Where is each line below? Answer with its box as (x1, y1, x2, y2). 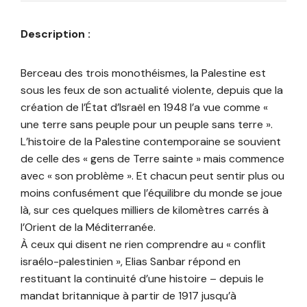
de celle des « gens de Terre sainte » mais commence (21, 151, 284, 167)
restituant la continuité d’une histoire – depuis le (21, 271, 264, 286)
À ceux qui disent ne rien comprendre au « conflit (21, 237, 266, 252)
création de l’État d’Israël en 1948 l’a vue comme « (21, 100, 268, 115)
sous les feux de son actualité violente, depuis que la (21, 83, 283, 98)
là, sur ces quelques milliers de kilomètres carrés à (21, 203, 269, 218)
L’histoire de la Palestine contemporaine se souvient (21, 134, 281, 149)
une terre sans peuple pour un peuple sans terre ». (21, 117, 273, 132)
